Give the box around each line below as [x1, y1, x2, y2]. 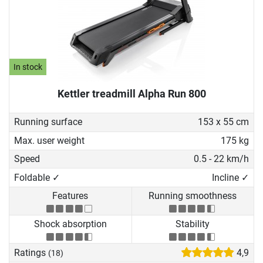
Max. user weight [14, 134, 85, 146]
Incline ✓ [211, 171, 249, 183]
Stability [176, 218, 210, 230]
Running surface [14, 116, 82, 128]
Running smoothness [149, 190, 237, 201]
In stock [14, 62, 43, 72]
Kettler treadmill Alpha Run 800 [57, 87, 206, 100]
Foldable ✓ [14, 171, 60, 183]
